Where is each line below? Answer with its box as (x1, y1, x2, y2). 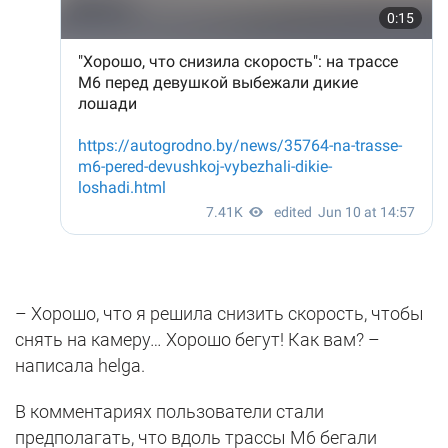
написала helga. (15, 354, 145, 376)
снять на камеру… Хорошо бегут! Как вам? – (15, 328, 380, 350)
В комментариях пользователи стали (15, 400, 324, 422)
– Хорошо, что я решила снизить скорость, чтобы (15, 302, 424, 324)
